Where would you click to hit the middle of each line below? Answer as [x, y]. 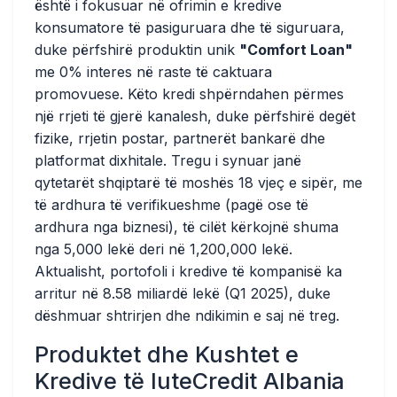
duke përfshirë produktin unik [137, 50]
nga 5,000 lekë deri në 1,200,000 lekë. [163, 249]
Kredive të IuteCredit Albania [190, 381]
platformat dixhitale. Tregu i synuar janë [168, 160]
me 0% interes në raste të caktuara [153, 72]
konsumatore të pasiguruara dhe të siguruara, [190, 27]
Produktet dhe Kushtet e [167, 354]
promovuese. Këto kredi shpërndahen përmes [189, 94]
